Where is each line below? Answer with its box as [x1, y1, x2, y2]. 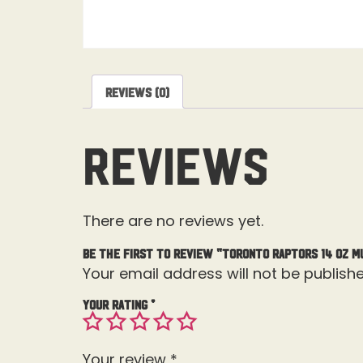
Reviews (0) [105, 85, 169, 99]
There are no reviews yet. [83, 211, 263, 232]
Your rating [83, 297, 151, 310]
